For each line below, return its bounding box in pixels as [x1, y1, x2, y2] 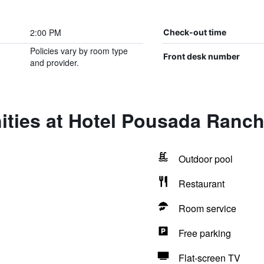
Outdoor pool [178, 152, 233, 166]
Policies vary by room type [29, 45, 128, 57]
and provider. [29, 57, 79, 68]
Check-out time [163, 27, 226, 37]
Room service [178, 202, 236, 215]
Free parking [178, 226, 231, 240]
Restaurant [178, 177, 225, 190]
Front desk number [163, 51, 240, 61]
